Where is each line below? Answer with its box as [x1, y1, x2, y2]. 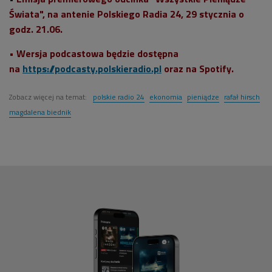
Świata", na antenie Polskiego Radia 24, [9, 6, 186, 21]
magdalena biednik [9, 106, 71, 118]
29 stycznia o [186, 6, 244, 21]
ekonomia [149, 90, 182, 103]
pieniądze [187, 90, 219, 103]
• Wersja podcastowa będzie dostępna [9, 46, 178, 61]
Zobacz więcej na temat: [9, 90, 89, 103]
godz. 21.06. [9, 21, 63, 36]
